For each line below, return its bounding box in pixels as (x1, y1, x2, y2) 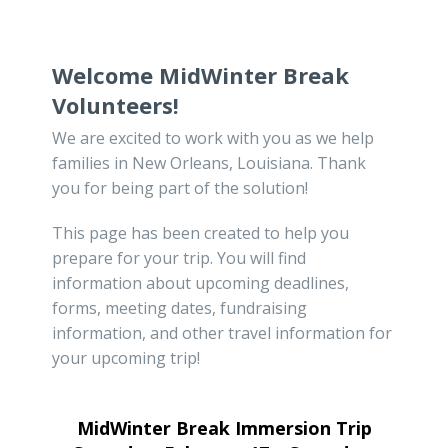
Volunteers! (52, 90, 179, 121)
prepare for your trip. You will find (52, 246, 306, 269)
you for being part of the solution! (52, 176, 308, 199)
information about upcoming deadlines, (52, 271, 349, 294)
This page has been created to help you (52, 221, 349, 244)
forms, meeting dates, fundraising (52, 296, 307, 319)
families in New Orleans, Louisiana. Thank (52, 151, 366, 174)
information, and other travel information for (52, 321, 392, 344)
